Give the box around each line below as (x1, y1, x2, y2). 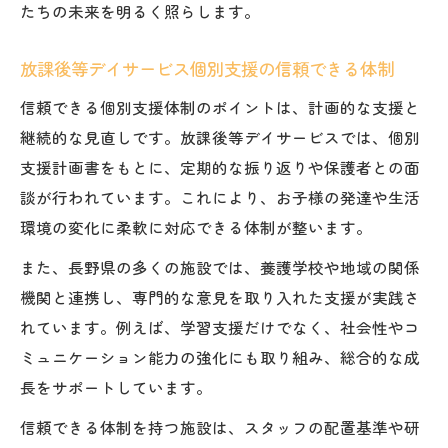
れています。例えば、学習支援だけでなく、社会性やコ (20, 315, 420, 338)
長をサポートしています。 (20, 375, 212, 398)
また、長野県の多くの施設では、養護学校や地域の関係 (20, 255, 420, 278)
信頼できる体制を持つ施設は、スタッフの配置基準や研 (20, 415, 420, 438)
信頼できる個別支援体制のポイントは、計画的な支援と (20, 95, 420, 118)
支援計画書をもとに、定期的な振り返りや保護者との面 (20, 155, 420, 178)
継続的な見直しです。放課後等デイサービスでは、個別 (20, 125, 420, 148)
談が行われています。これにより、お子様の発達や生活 (20, 185, 420, 208)
